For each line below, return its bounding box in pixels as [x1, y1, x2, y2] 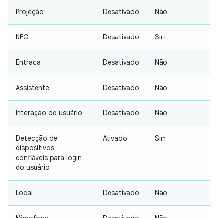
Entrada [16, 58, 41, 67]
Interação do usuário [16, 109, 82, 118]
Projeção [16, 7, 44, 17]
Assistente [16, 83, 49, 92]
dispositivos [16, 144, 54, 153]
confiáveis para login [16, 153, 82, 163]
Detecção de [16, 134, 57, 143]
